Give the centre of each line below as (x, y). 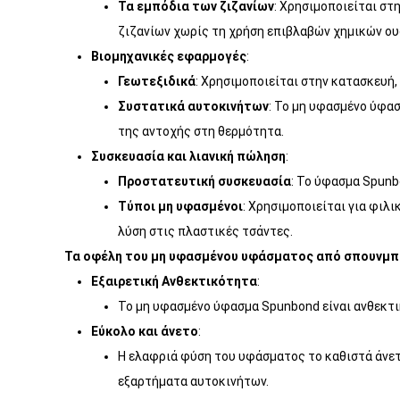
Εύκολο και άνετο (145, 331)
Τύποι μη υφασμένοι (180, 206)
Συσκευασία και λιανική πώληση (188, 156)
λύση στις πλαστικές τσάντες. (205, 231)
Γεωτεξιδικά (157, 81)
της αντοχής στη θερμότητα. (201, 131)
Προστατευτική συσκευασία (204, 181)
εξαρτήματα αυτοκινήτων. (193, 381)
